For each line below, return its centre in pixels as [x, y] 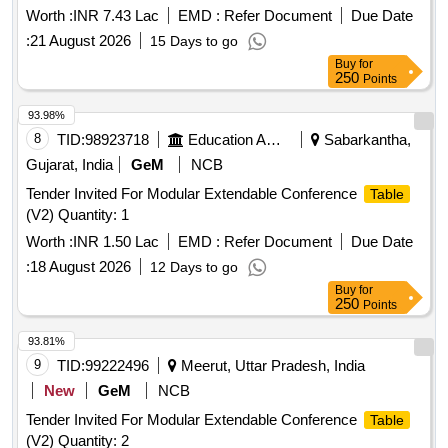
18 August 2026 [80, 267]
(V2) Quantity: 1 [77, 215]
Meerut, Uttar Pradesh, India [271, 366]
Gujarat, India [69, 165]
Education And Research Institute [273, 140]
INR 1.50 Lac [116, 242]
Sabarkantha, [365, 140]
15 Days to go [194, 41]
